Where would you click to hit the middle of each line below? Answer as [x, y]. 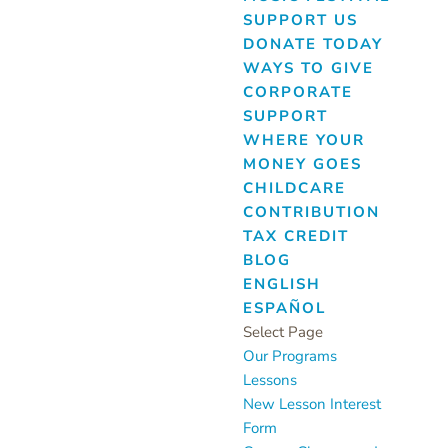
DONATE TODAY [312, 44]
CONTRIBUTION [311, 212]
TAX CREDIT [295, 236]
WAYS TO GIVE [308, 68]
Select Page [282, 332]
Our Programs [289, 356]
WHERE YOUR [303, 140]
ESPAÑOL [284, 308]
